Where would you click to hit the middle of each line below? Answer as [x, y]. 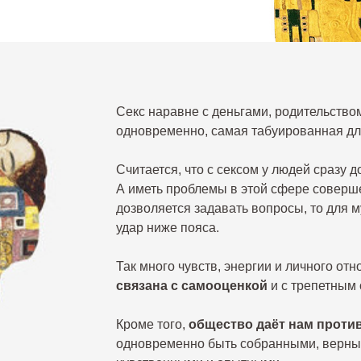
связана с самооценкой [192, 286]
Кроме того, [152, 324]
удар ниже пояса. [168, 228]
